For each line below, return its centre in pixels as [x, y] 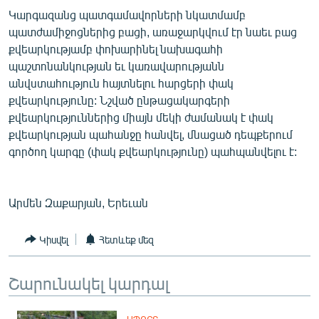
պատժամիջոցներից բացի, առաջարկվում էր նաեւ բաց [153, 32]
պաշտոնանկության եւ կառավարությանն [116, 66]
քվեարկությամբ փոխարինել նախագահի [116, 49]
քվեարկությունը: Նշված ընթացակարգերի [119, 100]
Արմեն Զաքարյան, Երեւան [78, 203]
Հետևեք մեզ [126, 239]
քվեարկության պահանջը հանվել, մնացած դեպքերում [151, 134]
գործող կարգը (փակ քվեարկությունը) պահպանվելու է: [153, 151]
